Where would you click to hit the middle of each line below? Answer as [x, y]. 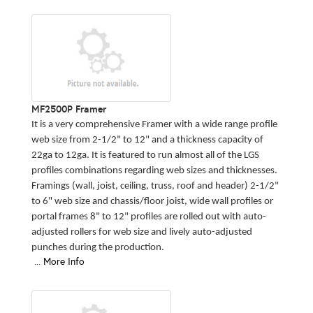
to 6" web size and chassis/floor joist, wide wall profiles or [152, 201]
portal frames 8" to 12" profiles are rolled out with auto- [149, 217]
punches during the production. [98, 247]
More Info [64, 261]
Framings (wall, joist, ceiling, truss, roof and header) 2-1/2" [155, 186]
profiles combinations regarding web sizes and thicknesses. [154, 170]
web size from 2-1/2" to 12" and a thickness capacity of [147, 140]
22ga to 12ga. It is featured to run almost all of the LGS [145, 155]
